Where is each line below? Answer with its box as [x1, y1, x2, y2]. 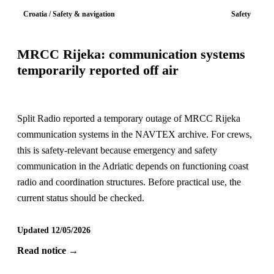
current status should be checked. [17, 193, 144, 204]
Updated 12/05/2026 [17, 226, 91, 235]
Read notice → [17, 245, 78, 256]
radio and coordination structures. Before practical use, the [17, 177, 241, 188]
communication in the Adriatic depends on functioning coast [17, 161, 248, 172]
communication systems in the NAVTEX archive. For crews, [17, 129, 252, 140]
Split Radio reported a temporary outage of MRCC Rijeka [17, 113, 240, 124]
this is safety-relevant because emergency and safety [17, 145, 217, 156]
